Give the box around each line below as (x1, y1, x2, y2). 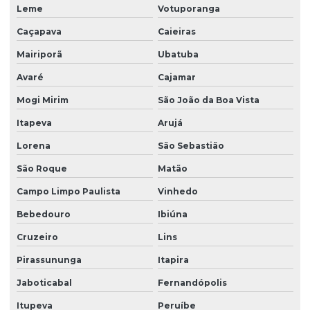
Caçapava (17, 26, 62, 37)
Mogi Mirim (17, 94, 69, 105)
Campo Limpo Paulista (17, 185, 120, 197)
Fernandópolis (157, 277, 227, 288)
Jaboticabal (17, 277, 72, 288)
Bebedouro (17, 208, 71, 219)
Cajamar (157, 71, 196, 82)
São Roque (17, 163, 67, 174)
